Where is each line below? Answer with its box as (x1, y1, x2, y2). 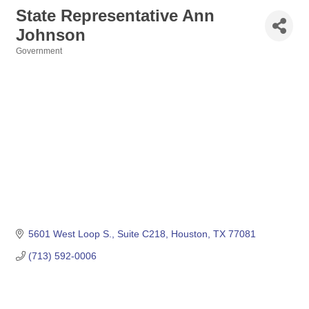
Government (16, 46, 62, 56)
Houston (170, 228, 208, 240)
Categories (15, 56, 59, 65)
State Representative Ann (16, 6, 215, 25)
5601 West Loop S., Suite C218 (28, 228, 166, 240)
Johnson (16, 26, 86, 44)
